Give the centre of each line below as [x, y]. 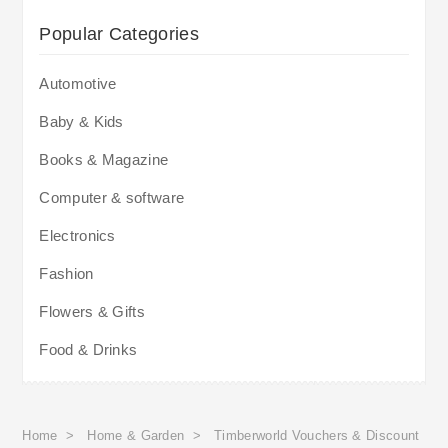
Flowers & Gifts [92, 311]
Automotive [78, 83]
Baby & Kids [81, 121]
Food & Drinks [88, 349]
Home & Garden [136, 435]
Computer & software [112, 197]
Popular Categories [119, 33]
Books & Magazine [104, 159]
